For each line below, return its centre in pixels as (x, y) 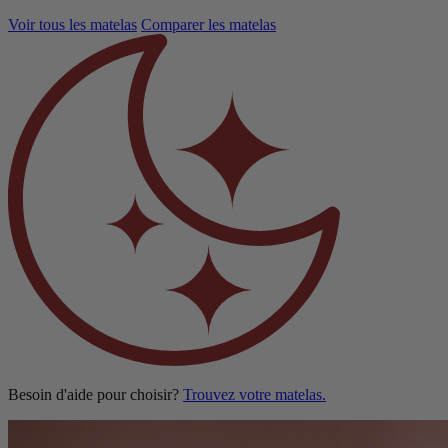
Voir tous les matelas (72, 25)
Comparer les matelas (208, 25)
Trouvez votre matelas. (254, 395)
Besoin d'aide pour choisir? (95, 395)
